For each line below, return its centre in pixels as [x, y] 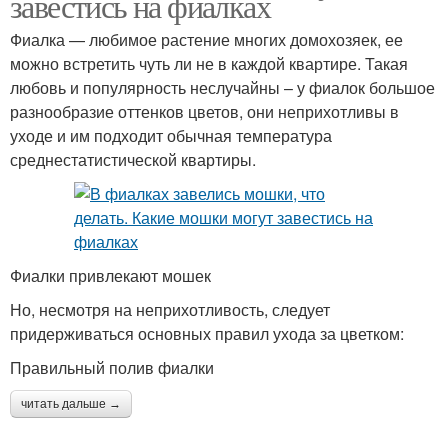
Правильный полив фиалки [112, 368]
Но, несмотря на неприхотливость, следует [170, 310]
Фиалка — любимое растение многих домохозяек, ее [206, 40]
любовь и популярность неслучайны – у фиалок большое [222, 88]
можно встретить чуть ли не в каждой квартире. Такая [209, 64]
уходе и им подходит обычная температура [171, 136]
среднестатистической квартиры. [133, 160]
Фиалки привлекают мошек [110, 276]
